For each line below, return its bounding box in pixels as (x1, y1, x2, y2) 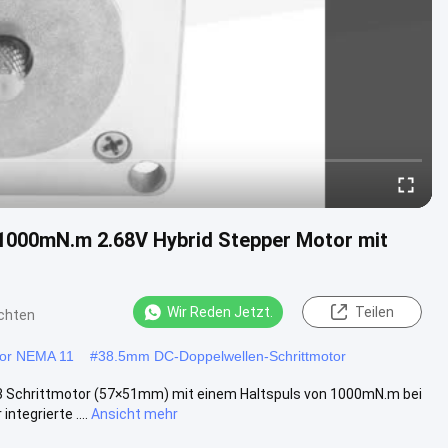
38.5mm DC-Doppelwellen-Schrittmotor (98, 347, 346, 364)
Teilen (354, 304, 394, 320)
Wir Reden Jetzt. (167, 304, 273, 320)
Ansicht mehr (91, 405, 178, 422)
